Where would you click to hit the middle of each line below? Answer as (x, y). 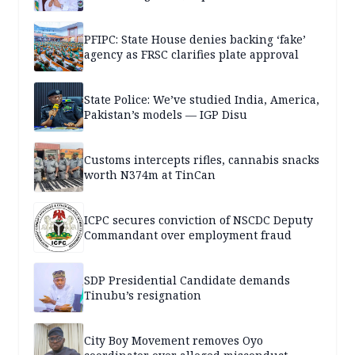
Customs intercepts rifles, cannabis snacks (202, 160)
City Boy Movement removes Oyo (174, 341)
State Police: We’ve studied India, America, (202, 100)
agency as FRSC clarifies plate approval (191, 55)
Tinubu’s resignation (143, 296)
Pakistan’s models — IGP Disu (166, 115)
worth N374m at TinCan (150, 175)
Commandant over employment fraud (188, 235)
